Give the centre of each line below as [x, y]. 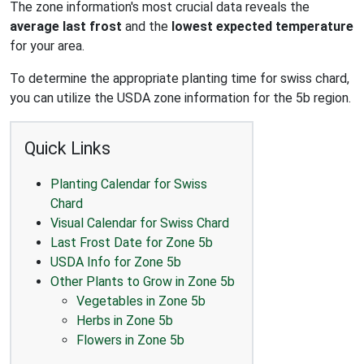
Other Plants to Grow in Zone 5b [143, 281]
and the [147, 26]
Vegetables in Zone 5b [141, 301]
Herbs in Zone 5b [125, 320]
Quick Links [67, 148]
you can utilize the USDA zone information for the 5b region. [180, 97]
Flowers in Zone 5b [130, 340]
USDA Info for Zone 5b [116, 262]
